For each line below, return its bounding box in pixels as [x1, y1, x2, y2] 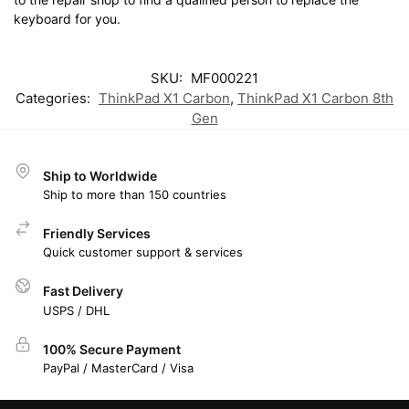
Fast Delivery [43, 283, 123, 299]
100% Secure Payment [43, 341, 181, 357]
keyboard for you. [14, 11, 121, 27]
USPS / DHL [43, 302, 110, 318]
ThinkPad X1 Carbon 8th [237, 89, 393, 107]
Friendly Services [43, 225, 151, 241]
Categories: [16, 89, 94, 107]
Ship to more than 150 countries [43, 186, 226, 202]
